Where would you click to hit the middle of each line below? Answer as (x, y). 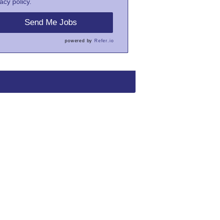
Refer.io (104, 41)
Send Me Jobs (51, 22)
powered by (80, 41)
